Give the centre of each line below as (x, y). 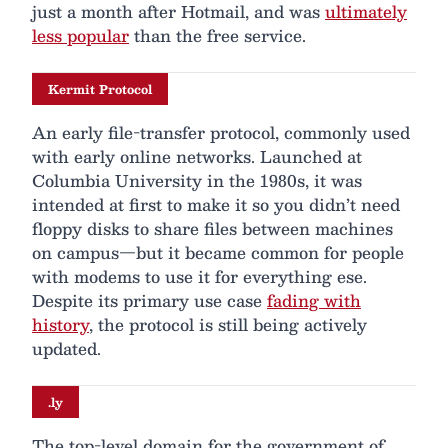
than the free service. (217, 36)
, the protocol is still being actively (228, 325)
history (60, 325)
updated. (66, 349)
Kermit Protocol (100, 89)
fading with (314, 301)
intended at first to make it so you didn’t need (216, 205)
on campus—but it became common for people (218, 253)
